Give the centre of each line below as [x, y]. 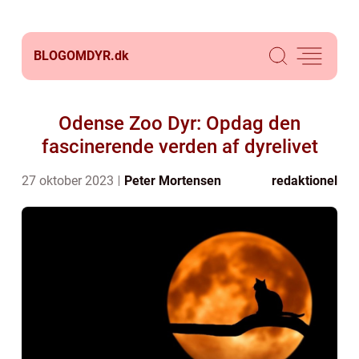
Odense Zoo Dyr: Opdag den [179, 123]
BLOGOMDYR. [74, 56]
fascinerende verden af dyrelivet [179, 147]
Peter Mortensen [173, 181]
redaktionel [305, 181]
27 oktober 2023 [69, 181]
